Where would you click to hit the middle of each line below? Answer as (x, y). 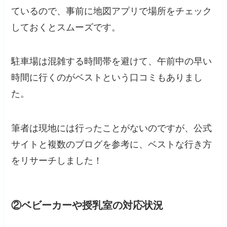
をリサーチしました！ (57, 161)
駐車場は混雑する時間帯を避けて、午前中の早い (112, 62)
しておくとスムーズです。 (66, 27)
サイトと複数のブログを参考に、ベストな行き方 (112, 145)
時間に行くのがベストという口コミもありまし (107, 78)
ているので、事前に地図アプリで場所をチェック (112, 11)
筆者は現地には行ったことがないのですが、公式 (112, 128)
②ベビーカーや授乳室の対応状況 (87, 205)
